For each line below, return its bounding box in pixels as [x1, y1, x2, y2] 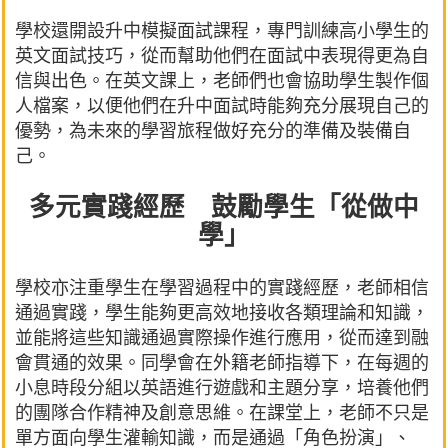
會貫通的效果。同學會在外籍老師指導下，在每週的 [15, 349, 429, 374]
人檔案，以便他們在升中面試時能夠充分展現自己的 [15, 92, 429, 117]
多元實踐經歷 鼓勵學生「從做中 [29, 192, 419, 223]
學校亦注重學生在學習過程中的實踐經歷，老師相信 [15, 274, 429, 299]
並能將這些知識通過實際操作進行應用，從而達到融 [15, 324, 429, 349]
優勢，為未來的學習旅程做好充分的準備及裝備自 [15, 117, 411, 142]
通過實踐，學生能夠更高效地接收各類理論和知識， [15, 299, 429, 324]
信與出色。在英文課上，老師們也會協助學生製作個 [15, 67, 429, 92]
